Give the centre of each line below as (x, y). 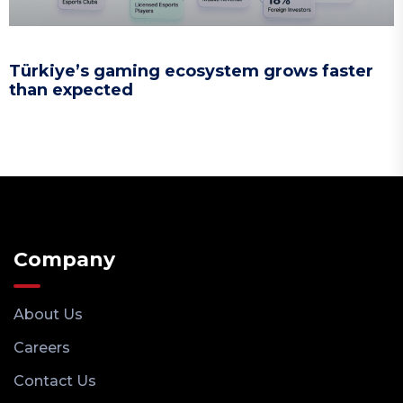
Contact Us (55, 381)
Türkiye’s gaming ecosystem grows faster (191, 71)
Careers (42, 347)
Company (64, 259)
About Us (48, 314)
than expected (71, 90)
